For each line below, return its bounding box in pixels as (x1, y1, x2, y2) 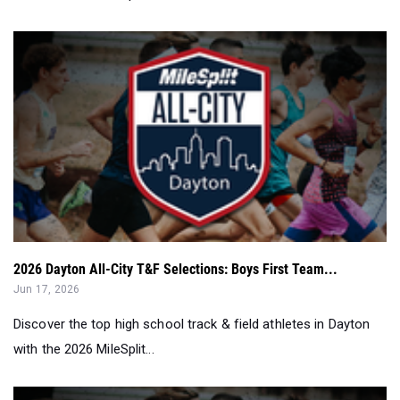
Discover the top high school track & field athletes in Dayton (13, 316, 371, 333)
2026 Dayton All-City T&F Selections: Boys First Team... (13, 261, 337, 279)
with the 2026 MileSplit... (13, 341, 154, 358)
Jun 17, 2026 (13, 283, 80, 296)
